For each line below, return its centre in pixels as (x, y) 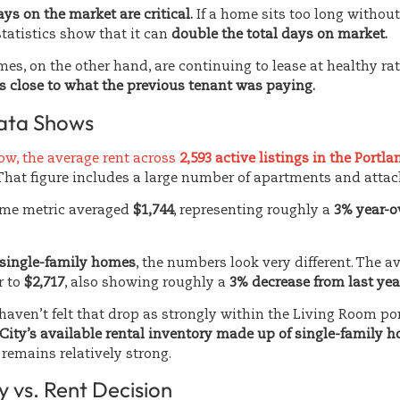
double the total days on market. (279, 34)
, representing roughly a (254, 211)
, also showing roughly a (147, 282)
